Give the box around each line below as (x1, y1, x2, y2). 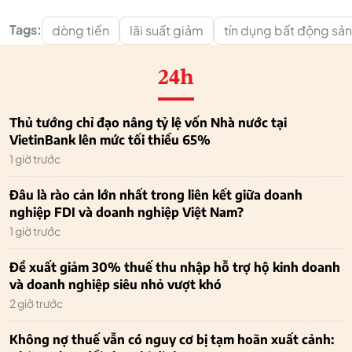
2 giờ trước (9, 296, 63, 311)
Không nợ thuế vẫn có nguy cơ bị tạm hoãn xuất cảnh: (9, 332, 334, 348)
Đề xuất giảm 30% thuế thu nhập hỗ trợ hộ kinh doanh (9, 259, 340, 276)
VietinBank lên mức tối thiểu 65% (9, 132, 211, 148)
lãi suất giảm (130, 22, 203, 39)
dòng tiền (52, 22, 109, 39)
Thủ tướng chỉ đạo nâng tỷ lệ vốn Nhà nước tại (9, 115, 287, 131)
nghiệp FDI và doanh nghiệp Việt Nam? (9, 204, 244, 221)
